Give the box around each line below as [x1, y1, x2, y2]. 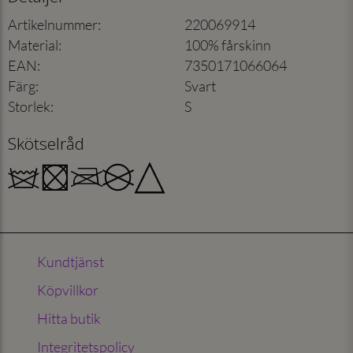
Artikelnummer [8, 15, 98, 33]
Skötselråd [8, 132, 84, 154]
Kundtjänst [37, 252, 105, 270]
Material [8, 35, 58, 54]
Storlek [8, 97, 50, 115]
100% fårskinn [184, 35, 271, 54]
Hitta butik [37, 309, 102, 327]
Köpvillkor [37, 281, 99, 299]
